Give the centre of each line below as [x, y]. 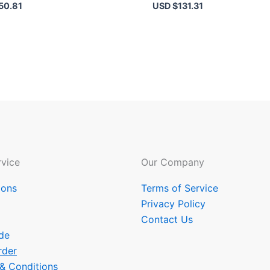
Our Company [173, 162]
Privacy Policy [173, 203]
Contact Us [167, 219]
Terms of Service [180, 188]
